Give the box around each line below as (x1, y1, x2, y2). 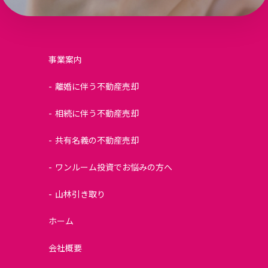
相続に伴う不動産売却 (55, 107, 139, 120)
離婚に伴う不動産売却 (55, 80, 139, 93)
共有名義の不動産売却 (55, 134, 139, 147)
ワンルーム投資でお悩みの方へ (55, 161, 173, 173)
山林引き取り (55, 188, 106, 200)
